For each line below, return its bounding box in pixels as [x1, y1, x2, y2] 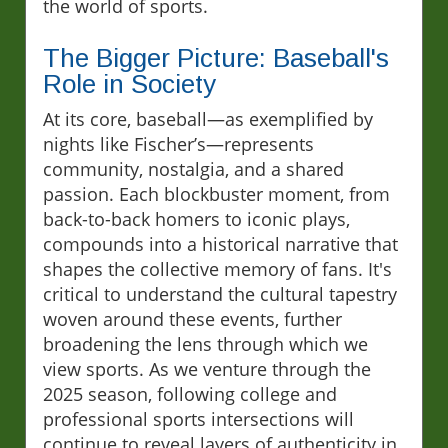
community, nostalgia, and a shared [43, 157, 344, 182]
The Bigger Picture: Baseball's [43, 43, 389, 74]
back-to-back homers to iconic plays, [43, 207, 350, 232]
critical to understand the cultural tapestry [43, 282, 397, 307]
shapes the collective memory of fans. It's [43, 257, 392, 282]
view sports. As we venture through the [43, 357, 371, 382]
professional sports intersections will [43, 407, 354, 432]
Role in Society [43, 69, 216, 100]
